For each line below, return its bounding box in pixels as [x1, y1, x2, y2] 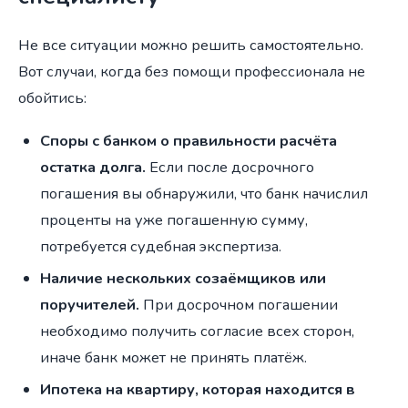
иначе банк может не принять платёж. [40, 346, 307, 368]
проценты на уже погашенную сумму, [40, 209, 308, 230]
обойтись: [18, 87, 87, 108]
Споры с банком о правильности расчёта [40, 129, 337, 151]
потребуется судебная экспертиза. [40, 235, 281, 257]
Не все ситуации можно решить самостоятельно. [18, 34, 363, 56]
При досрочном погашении [139, 293, 338, 315]
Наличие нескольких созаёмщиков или [40, 267, 326, 289]
